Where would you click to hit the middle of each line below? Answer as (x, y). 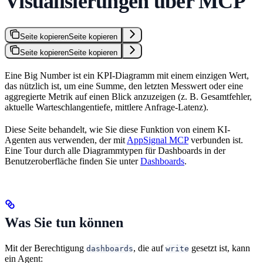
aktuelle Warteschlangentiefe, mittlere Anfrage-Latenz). (107, 107)
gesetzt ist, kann (220, 248)
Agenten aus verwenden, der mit (66, 140)
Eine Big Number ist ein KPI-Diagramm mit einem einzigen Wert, (127, 75)
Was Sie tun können (64, 222)
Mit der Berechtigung (45, 248)
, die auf (149, 248)
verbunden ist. (216, 140)
